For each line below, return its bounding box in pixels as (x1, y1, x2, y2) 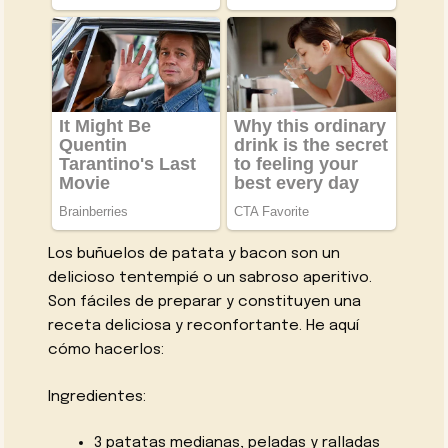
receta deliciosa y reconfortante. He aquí (48, 317, 360, 334)
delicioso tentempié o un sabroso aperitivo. (48, 269, 373, 286)
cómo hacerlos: (48, 341, 165, 358)
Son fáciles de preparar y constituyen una (48, 293, 362, 310)
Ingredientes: (48, 388, 147, 405)
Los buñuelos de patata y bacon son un (48, 245, 341, 262)
